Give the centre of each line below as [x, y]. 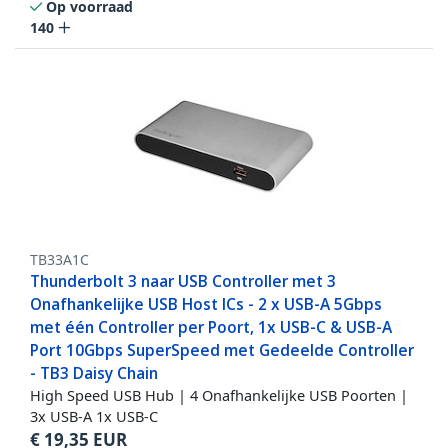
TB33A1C [59, 260]
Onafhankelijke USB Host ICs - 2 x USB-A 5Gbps [206, 304]
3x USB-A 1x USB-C [94, 416]
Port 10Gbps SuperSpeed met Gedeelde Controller [222, 350]
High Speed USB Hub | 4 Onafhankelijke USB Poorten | [219, 395]
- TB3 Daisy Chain [94, 373]
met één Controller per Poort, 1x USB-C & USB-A [211, 327]
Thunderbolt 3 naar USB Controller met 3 [183, 281]
